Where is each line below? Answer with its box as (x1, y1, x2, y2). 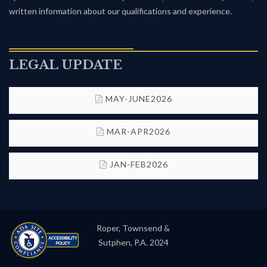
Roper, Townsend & (97, 223, 170, 233)
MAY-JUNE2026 (105, 94, 172, 104)
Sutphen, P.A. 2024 (98, 237, 169, 247)
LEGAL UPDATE (9, 57, 122, 73)
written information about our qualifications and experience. (9, 6, 232, 16)
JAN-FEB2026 (109, 159, 168, 169)
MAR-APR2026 (107, 126, 170, 136)
